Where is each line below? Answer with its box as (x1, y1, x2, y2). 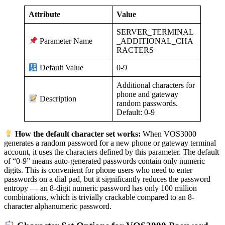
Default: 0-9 (117, 107, 155, 117)
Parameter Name (38, 37, 93, 46)
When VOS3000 (141, 130, 197, 139)
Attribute (29, 10, 60, 19)
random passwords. (117, 98, 178, 107)
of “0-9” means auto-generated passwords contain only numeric (4, 157, 205, 166)
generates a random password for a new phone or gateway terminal (4, 139, 216, 148)
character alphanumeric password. (4, 202, 111, 211)
